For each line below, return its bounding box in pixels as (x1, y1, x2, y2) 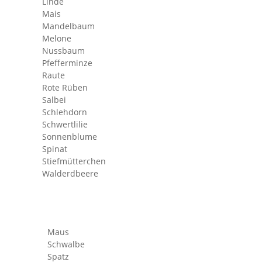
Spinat (42, 143, 67, 154)
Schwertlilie (42, 119, 88, 130)
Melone (42, 33, 71, 44)
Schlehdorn (42, 106, 87, 118)
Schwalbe (47, 239, 85, 250)
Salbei (42, 94, 66, 105)
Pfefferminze (42, 57, 92, 68)
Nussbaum (42, 45, 85, 56)
